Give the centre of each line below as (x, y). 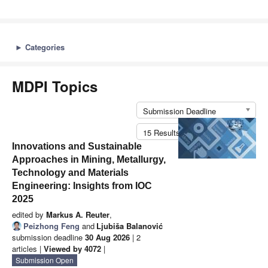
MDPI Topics (55, 86)
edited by (29, 215)
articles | (28, 249)
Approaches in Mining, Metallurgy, (89, 160)
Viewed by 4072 (72, 249)
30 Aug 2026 (107, 237)
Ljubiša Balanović (130, 226)
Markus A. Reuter (78, 215)
